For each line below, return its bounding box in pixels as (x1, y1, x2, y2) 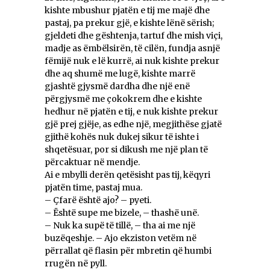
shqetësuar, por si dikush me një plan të (45, 144, 208, 155)
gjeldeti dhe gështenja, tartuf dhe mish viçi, (45, 30, 222, 42)
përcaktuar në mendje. (45, 157, 140, 168)
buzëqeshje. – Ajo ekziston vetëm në (45, 233, 196, 244)
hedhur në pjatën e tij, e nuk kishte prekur (45, 106, 218, 118)
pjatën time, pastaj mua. (45, 182, 142, 193)
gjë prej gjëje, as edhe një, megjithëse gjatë (45, 119, 222, 130)
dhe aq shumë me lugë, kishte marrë (45, 68, 195, 80)
